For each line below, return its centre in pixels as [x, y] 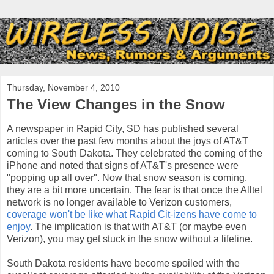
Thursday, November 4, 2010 [63, 87]
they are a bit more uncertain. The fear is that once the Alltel [135, 190]
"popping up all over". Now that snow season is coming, [127, 177]
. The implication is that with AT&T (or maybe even [138, 226]
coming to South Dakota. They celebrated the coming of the [135, 153]
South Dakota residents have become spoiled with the [123, 263]
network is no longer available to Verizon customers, [119, 202]
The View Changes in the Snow [116, 104]
